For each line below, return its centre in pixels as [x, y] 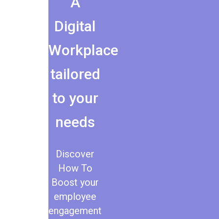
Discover [75, 154]
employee [75, 196]
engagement [75, 210]
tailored [75, 74]
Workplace [83, 50]
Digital [75, 26]
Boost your [75, 182]
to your [75, 98]
